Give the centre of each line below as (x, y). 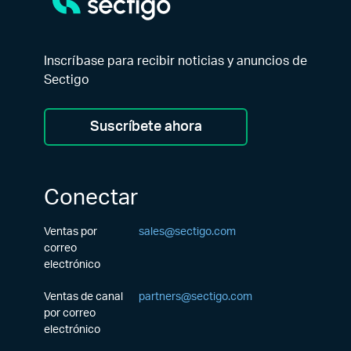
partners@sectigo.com (195, 297)
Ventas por (71, 232)
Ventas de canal (83, 297)
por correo (70, 313)
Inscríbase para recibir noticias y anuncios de (175, 61)
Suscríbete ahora (146, 127)
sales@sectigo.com (187, 232)
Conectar (91, 197)
